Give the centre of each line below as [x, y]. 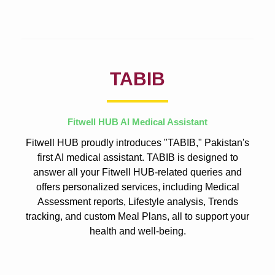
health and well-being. [137, 231]
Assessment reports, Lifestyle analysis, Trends [137, 201]
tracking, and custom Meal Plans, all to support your [137, 216]
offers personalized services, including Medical [137, 187]
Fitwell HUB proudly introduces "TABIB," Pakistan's [137, 142]
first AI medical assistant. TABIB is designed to [137, 157]
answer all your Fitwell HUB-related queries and [137, 172]
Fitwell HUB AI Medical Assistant [137, 122]
